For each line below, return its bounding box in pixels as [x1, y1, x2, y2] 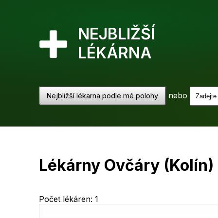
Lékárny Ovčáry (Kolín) [39, 156, 214, 175]
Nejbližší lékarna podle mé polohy [47, 91, 158, 100]
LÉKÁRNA [78, 43, 152, 62]
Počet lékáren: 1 [39, 194, 98, 204]
